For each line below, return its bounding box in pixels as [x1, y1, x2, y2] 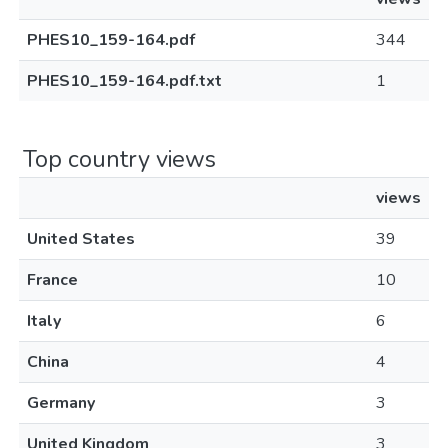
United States [27, 228, 135, 250]
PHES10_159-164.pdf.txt [27, 70, 222, 92]
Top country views [23, 143, 216, 175]
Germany [27, 392, 95, 414]
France [27, 269, 78, 291]
